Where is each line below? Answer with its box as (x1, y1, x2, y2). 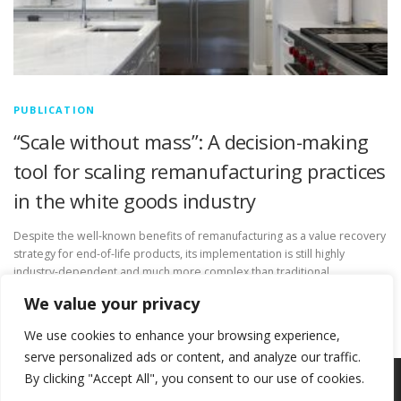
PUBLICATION (13, 103, 96, 117)
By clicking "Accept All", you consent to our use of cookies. (24, 370, 364, 387)
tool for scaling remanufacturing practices (13, 158, 386, 185)
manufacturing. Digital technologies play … (13, 282, 229, 298)
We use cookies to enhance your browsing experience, (24, 327, 340, 344)
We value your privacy (24, 293, 200, 314)
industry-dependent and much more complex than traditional (13, 264, 329, 280)
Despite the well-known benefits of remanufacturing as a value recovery (13, 228, 386, 244)
